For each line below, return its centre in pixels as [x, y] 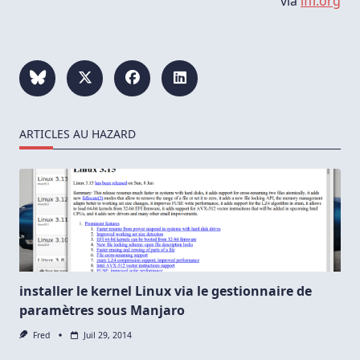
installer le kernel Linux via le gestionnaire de [166, 290]
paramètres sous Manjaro [102, 310]
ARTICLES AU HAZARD [78, 133]
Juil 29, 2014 [107, 335]
